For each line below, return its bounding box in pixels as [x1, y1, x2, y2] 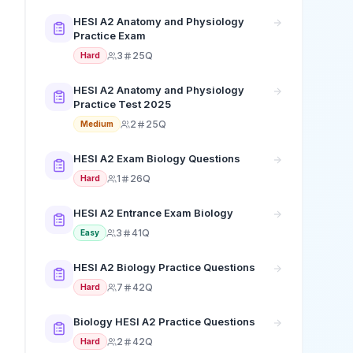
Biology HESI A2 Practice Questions [73, 315, 255, 328]
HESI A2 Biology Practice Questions [73, 261, 255, 273]
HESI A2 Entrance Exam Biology [73, 206, 233, 219]
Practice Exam [73, 29, 146, 42]
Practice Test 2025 [73, 98, 171, 110]
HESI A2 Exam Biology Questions [73, 152, 240, 165]
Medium [80, 119, 113, 128]
